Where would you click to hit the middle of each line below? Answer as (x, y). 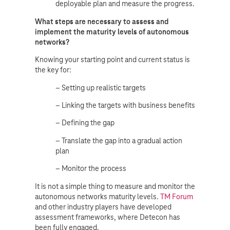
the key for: (53, 70)
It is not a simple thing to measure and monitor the (115, 186)
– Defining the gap (85, 123)
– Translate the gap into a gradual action (119, 140)
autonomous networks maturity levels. (98, 196)
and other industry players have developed (103, 207)
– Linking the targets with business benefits (125, 105)
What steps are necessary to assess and (102, 21)
